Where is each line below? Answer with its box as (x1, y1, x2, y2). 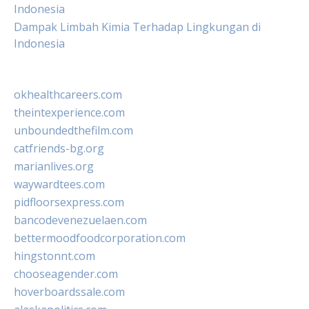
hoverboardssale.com (14, 284, 125, 299)
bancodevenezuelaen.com (14, 212, 147, 228)
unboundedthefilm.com (14, 123, 133, 138)
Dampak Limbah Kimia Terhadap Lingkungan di (14, 19, 261, 34)
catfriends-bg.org (14, 141, 104, 156)
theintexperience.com (14, 105, 125, 120)
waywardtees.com (14, 177, 105, 192)
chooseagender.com (14, 266, 118, 281)
